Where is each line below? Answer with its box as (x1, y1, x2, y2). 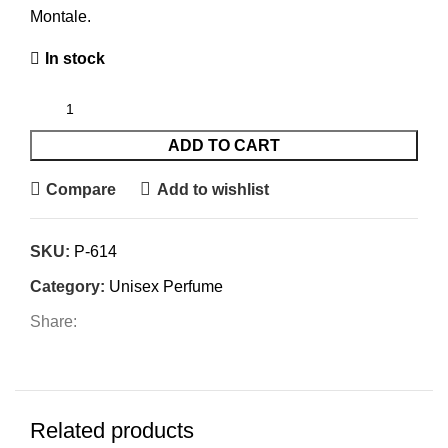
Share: (30, 313, 77, 330)
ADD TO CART (168, 137, 280, 154)
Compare (46, 180, 117, 198)
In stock (45, 50, 105, 67)
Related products (30, 418, 194, 443)
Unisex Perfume (109, 278, 223, 295)
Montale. (30, 8, 91, 25)
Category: (30, 278, 105, 295)
